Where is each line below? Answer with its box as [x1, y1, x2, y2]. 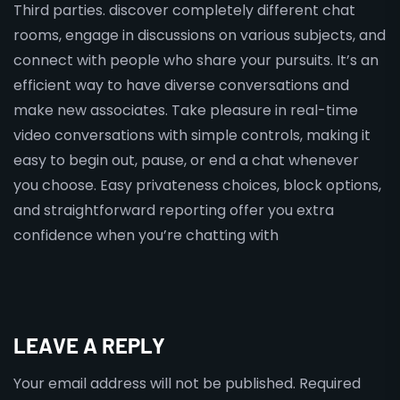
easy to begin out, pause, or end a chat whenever [13, 150, 359, 171]
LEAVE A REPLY [13, 332, 165, 358]
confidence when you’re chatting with [13, 225, 279, 246]
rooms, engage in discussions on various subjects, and [13, 25, 386, 46]
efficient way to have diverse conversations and [13, 75, 349, 96]
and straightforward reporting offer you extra [13, 200, 334, 221]
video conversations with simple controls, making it [13, 125, 371, 146]
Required [299, 373, 361, 394]
